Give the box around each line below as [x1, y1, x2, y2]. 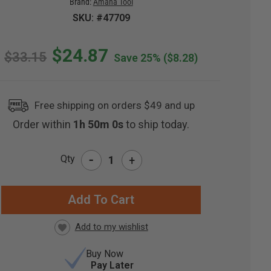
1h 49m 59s [70, 118, 129, 131]
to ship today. [129, 118, 193, 131]
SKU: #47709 [72, 12, 130, 24]
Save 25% [114, 51, 162, 65]
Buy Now [86, 248, 124, 260]
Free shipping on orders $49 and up [34, 99, 195, 112]
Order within [10, 118, 71, 131]
